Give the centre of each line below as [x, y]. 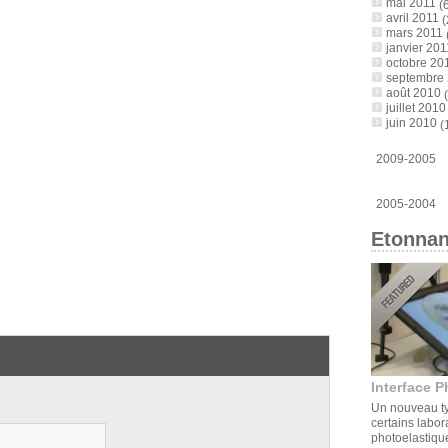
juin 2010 [411, 122]
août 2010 [413, 92]
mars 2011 [414, 32]
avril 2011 [412, 17]
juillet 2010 [415, 107]
